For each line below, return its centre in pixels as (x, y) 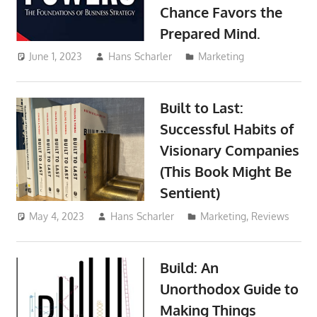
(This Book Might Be (226, 172)
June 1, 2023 (56, 57)
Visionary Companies (230, 150)
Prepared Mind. (211, 33)
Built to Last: (202, 108)
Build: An (190, 268)
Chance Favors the (221, 12)
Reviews (271, 217)
